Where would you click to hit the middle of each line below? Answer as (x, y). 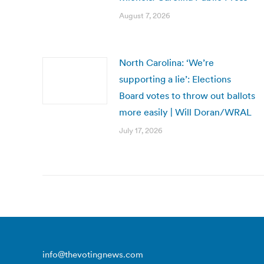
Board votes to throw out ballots (187, 95)
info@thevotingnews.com (93, 254)
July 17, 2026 (141, 131)
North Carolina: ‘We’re (166, 62)
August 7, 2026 (145, 16)
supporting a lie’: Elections (175, 79)
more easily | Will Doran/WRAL (185, 112)
